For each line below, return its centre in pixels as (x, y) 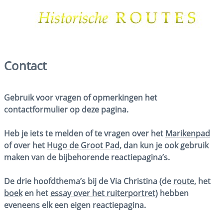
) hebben (172, 193)
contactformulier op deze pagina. (66, 110)
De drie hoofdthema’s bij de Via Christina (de (89, 181)
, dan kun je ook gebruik (164, 146)
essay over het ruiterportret (103, 193)
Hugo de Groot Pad (83, 146)
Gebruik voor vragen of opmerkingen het (81, 98)
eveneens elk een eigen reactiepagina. (75, 205)
